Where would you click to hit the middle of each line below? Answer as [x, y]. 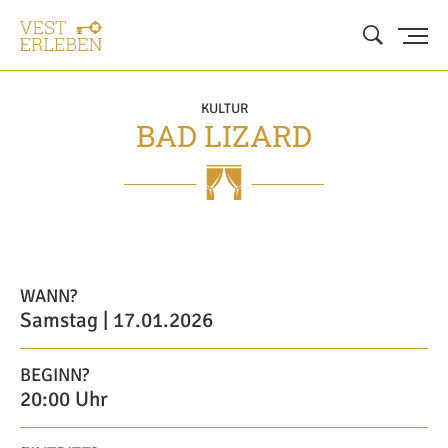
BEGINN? [54, 375]
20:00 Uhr [64, 399]
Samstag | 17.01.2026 [116, 320]
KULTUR [224, 108]
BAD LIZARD [224, 135]
